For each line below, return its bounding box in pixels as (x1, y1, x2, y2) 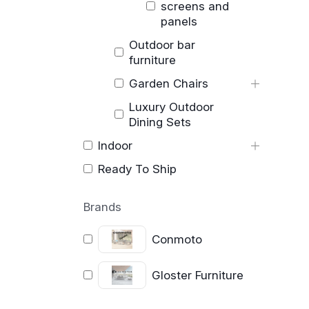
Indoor (97, 138, 132, 152)
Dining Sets (129, 114, 192, 129)
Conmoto (152, 232, 203, 246)
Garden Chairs (129, 76, 209, 90)
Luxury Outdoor (129, 99, 215, 114)
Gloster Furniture (152, 268, 244, 282)
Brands (83, 199, 121, 214)
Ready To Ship (97, 161, 177, 176)
